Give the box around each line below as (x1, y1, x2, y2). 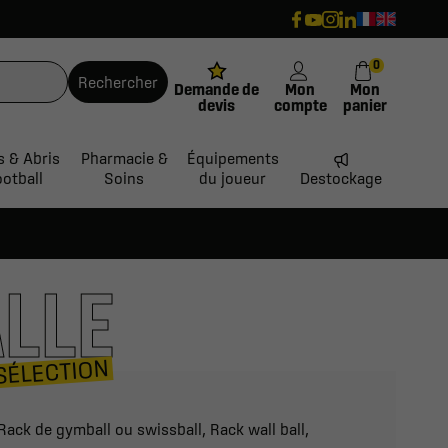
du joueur (199, 169, 267, 188)
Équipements (186, 149, 279, 168)
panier (342, 95, 387, 114)
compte (273, 95, 327, 114)
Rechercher (77, 72, 158, 91)
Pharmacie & (80, 149, 168, 168)
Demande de (174, 79, 260, 98)
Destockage (299, 169, 382, 188)
